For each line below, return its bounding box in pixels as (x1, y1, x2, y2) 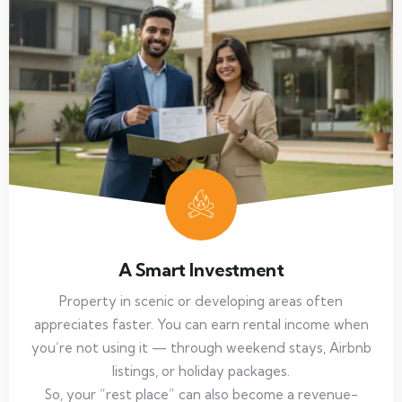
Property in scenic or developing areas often (59, 293, 343, 310)
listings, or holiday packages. (112, 363, 290, 380)
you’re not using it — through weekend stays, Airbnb (31, 339, 371, 357)
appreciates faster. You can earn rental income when (33, 316, 369, 334)
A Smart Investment (118, 258, 284, 282)
